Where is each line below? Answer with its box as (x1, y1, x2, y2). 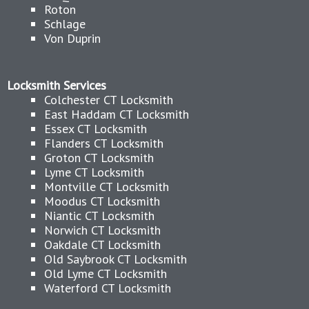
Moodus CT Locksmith (44, 193, 160, 209)
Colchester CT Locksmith (44, 92, 173, 108)
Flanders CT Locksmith (44, 135, 163, 151)
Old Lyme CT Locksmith (44, 266, 167, 281)
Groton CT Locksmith (44, 150, 154, 166)
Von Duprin (44, 30, 101, 46)
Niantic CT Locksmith (44, 208, 154, 223)
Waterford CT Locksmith (44, 280, 171, 296)
